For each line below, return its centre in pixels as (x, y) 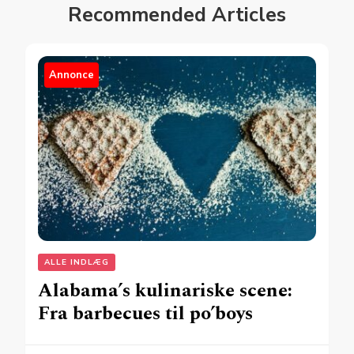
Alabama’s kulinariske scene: (165, 291)
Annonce (72, 75)
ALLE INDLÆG (77, 263)
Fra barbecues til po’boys (145, 314)
